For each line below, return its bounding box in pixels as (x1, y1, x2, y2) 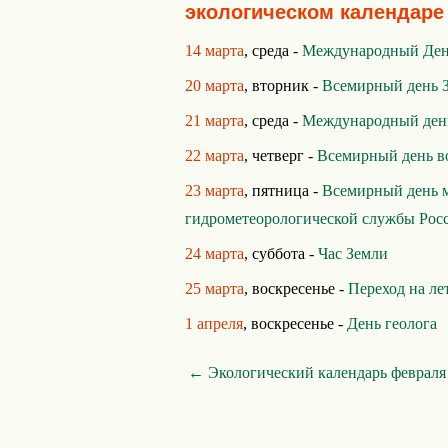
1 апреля (185, 315, 243, 332)
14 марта (185, 42, 244, 59)
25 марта (185, 280, 244, 297)
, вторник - (244, 77, 322, 94)
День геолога (347, 315, 437, 332)
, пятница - (244, 182, 322, 199)
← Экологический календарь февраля (188, 364, 446, 381)
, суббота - (244, 245, 318, 262)
